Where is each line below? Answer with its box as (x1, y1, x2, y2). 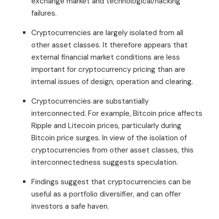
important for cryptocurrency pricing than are (31, 64, 185, 74)
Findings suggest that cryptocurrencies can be (31, 176, 191, 187)
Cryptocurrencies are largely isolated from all (31, 27, 183, 38)
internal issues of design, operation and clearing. (31, 76, 193, 87)
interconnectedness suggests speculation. (31, 157, 178, 167)
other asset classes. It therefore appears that (31, 40, 188, 50)
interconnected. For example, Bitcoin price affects (31, 108, 202, 118)
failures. (31, 8, 57, 18)
